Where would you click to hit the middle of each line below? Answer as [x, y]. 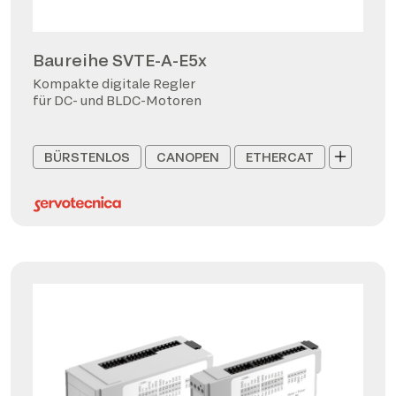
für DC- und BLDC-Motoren [117, 100]
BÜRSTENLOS [87, 156]
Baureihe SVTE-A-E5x [120, 60]
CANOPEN [188, 156]
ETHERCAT [280, 156]
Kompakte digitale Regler [114, 83]
